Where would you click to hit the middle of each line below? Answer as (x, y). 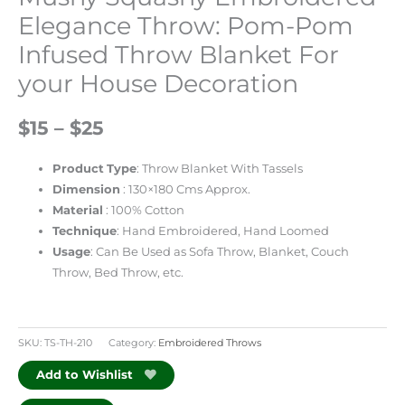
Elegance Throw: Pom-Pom (186, 26)
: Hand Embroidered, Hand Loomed (223, 231)
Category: (133, 342)
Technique (85, 231)
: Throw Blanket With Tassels (220, 169)
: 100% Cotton (144, 211)
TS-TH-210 (68, 342)
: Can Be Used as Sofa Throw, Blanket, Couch (220, 252)
